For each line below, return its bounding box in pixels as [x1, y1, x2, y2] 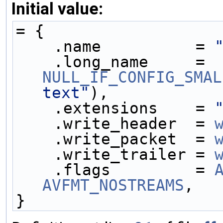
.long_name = [205, 53, 215, 71]
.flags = [54, 161, 215, 179]
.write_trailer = [54, 145, 215, 164]
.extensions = [54, 99, 215, 117]
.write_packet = [54, 130, 215, 148]
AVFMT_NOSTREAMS [42, 176, 184, 195]
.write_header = [54, 114, 215, 133]
